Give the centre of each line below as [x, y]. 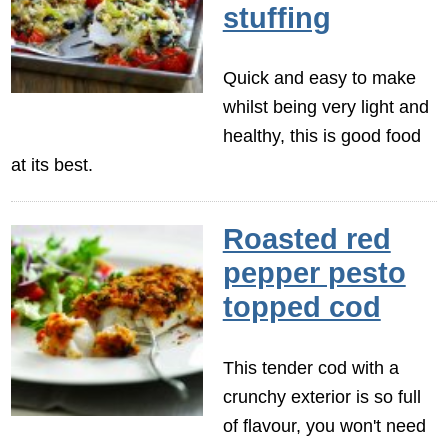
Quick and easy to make [319, 78]
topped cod [301, 306]
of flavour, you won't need [324, 425]
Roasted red [306, 238]
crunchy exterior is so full [321, 396]
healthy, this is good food [321, 136]
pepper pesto [314, 272]
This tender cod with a [310, 367]
